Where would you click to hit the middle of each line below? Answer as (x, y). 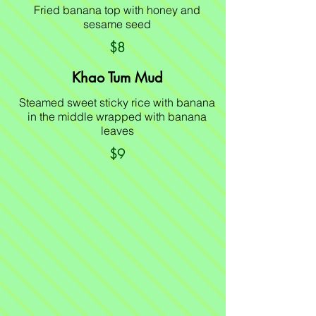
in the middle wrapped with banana (117, 116)
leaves (117, 130)
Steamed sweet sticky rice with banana (117, 102)
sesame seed (117, 24)
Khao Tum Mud (117, 78)
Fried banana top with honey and (117, 10)
